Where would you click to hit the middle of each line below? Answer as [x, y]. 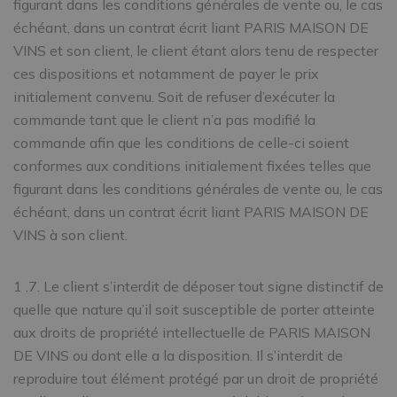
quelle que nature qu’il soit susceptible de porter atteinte [194, 309]
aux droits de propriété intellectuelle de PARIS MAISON [192, 332]
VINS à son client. [70, 235]
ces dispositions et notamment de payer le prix [166, 74]
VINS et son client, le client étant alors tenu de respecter [196, 51]
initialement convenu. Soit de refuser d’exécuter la [174, 97]
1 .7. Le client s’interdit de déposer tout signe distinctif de [198, 286]
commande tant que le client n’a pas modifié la [164, 120]
